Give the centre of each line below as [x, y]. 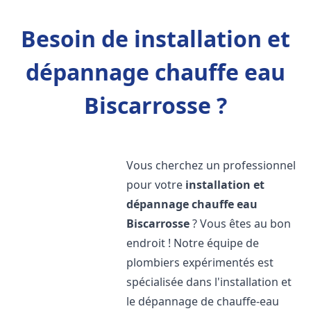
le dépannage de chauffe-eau [203, 301]
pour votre [156, 185]
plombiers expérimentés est [200, 262]
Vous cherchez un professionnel [211, 165]
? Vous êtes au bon [241, 224]
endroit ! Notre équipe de [193, 243]
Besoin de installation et [155, 39]
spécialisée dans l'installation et [209, 282]
